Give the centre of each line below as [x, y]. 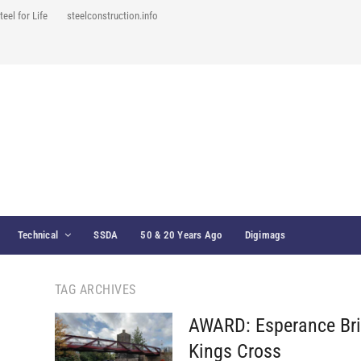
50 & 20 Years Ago [181, 235]
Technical [38, 235]
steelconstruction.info [112, 16]
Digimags [265, 235]
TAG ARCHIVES [95, 290]
